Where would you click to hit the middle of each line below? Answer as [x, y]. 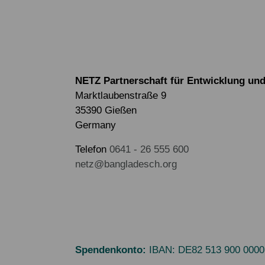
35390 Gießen [106, 111]
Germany [96, 125]
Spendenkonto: [111, 250]
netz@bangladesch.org [126, 164]
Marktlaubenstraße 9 [121, 96]
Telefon [92, 150]
